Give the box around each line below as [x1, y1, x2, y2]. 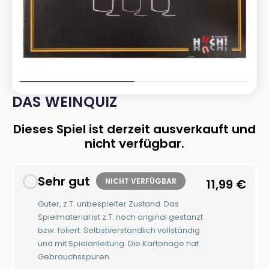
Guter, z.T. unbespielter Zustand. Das [38, 198, 179, 210]
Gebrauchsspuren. [38, 250, 111, 262]
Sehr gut [38, 172, 90, 190]
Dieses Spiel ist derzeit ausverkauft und [13, 121, 256, 138]
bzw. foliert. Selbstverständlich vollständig [38, 224, 200, 236]
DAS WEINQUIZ [12, 92, 118, 112]
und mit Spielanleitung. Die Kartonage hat [38, 237, 199, 249]
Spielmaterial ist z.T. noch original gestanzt [38, 211, 203, 223]
